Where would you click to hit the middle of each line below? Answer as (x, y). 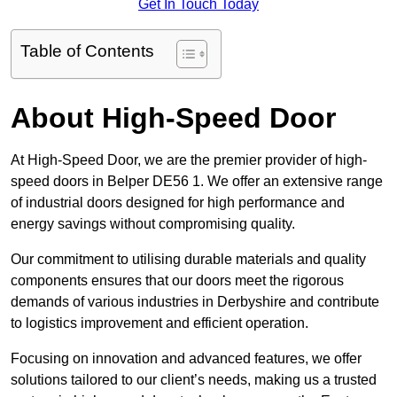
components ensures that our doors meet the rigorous (177, 281)
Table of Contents (87, 51)
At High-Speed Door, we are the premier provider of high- (189, 160)
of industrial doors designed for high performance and (178, 203)
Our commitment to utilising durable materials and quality (188, 260)
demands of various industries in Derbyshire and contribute (195, 302)
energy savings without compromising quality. (153, 224)
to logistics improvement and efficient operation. (160, 323)
